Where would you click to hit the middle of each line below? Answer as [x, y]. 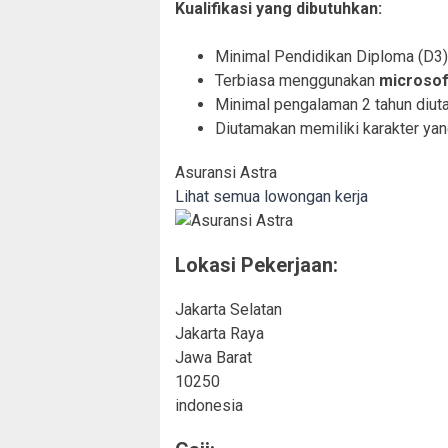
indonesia [209, 405]
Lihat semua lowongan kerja [271, 196]
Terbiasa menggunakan [295, 80]
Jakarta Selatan [228, 309]
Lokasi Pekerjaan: [256, 264]
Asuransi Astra [226, 172]
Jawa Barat [213, 357]
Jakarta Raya [219, 333]
